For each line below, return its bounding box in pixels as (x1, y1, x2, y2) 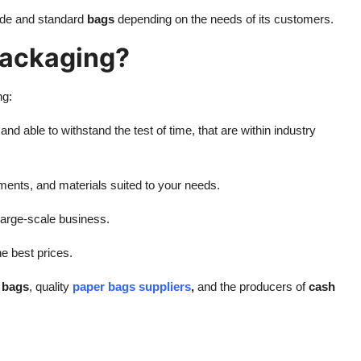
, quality (29, 279, 73, 293)
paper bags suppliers (73, 279, 191, 293)
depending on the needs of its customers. (114, 11, 334, 26)
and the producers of (194, 279, 305, 293)
